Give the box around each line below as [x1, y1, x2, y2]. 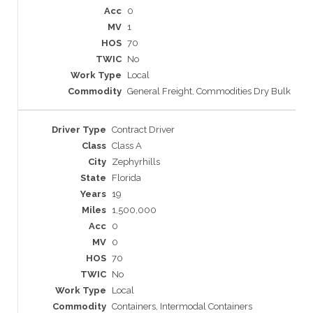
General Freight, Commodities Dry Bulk [127, 86, 291, 97]
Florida [112, 172, 141, 183]
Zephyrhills [112, 156, 160, 167]
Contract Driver [112, 124, 175, 135]
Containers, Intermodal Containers [112, 300, 252, 312]
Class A [112, 140, 142, 151]
